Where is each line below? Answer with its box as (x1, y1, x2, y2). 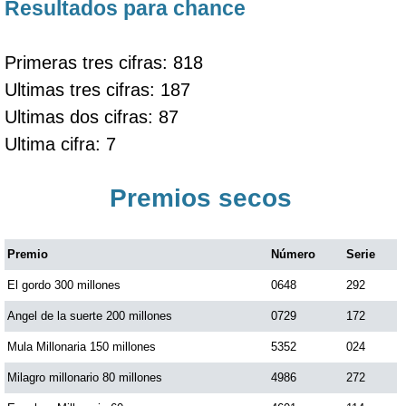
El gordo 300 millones (7, 278, 121, 292)
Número (271, 247, 315, 261)
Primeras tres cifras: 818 (5, 53, 203, 72)
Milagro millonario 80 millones (7, 371, 162, 384)
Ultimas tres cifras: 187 (5, 80, 190, 100)
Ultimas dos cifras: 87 (5, 107, 179, 127)
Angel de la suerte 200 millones (7, 309, 172, 323)
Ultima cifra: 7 (5, 134, 116, 154)
